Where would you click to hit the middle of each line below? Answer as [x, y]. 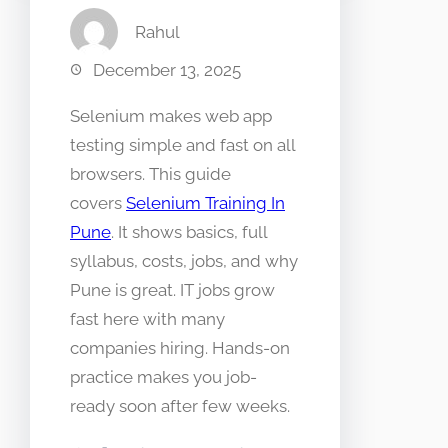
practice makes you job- [163, 377]
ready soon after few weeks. [180, 406]
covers [98, 203]
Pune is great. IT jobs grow [172, 290]
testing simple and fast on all [182, 145]
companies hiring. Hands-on [180, 348]
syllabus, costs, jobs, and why [184, 261]
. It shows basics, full [189, 232]
